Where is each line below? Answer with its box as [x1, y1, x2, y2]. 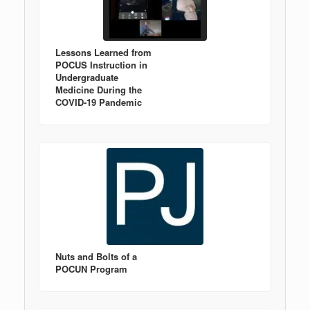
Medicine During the [55, 82, 142, 96]
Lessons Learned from [55, 45, 152, 59]
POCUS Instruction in [55, 57, 147, 71]
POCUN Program [55, 262, 127, 275]
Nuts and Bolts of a [55, 249, 137, 263]
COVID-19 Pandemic [55, 95, 142, 109]
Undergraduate [55, 70, 118, 84]
